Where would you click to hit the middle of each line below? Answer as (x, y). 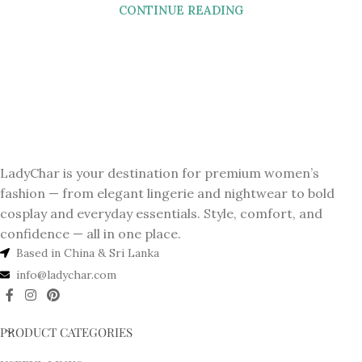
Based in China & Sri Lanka (88, 253)
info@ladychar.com (66, 274)
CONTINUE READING (181, 10)
